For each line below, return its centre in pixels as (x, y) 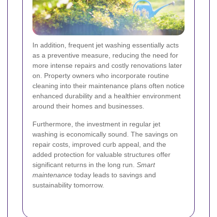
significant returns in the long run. (85, 165)
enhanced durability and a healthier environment (107, 96)
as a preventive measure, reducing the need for (105, 55)
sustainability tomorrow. (68, 185)
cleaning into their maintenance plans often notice (108, 86)
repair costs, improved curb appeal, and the (99, 145)
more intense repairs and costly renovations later (107, 66)
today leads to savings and (114, 175)
